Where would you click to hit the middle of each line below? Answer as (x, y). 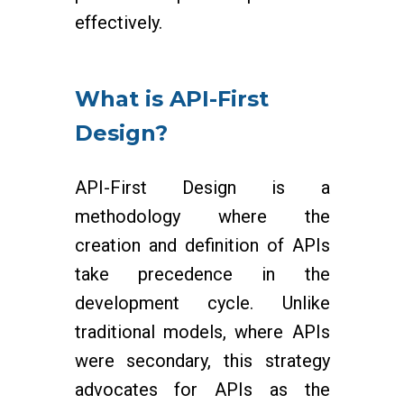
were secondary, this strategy (202, 361)
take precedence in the (202, 274)
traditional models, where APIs (202, 332)
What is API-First (171, 99)
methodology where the (202, 216)
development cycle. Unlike (202, 303)
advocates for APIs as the (202, 390)
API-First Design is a (202, 188)
